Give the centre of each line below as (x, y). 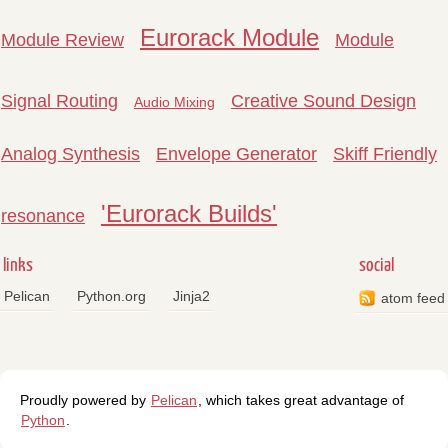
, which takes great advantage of (301, 400)
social (376, 265)
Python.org (111, 295)
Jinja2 (191, 295)
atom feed (412, 297)
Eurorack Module (229, 37)
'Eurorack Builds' (189, 213)
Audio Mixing (174, 101)
